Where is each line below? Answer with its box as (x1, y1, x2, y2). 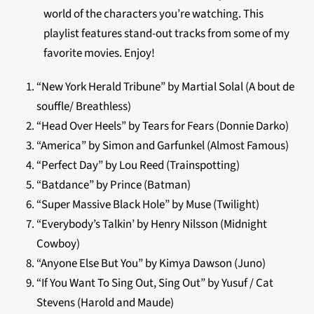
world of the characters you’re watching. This (43, 6, 264, 22)
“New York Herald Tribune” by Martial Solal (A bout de (36, 78, 295, 95)
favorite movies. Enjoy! (43, 45, 156, 62)
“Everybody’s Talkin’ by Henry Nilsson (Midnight (36, 216, 268, 233)
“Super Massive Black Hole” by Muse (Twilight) (36, 196, 260, 213)
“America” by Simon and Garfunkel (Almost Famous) (36, 137, 289, 154)
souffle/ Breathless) (36, 98, 132, 115)
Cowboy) (36, 235, 81, 252)
